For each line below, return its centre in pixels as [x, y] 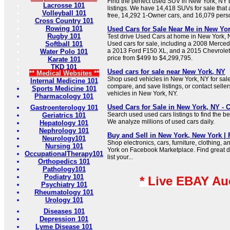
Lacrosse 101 [64, 5]
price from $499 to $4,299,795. [150, 58]
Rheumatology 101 [64, 192]
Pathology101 [64, 169]
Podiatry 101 [64, 177]
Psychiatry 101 [64, 185]
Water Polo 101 [64, 52]
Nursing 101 [64, 146]
